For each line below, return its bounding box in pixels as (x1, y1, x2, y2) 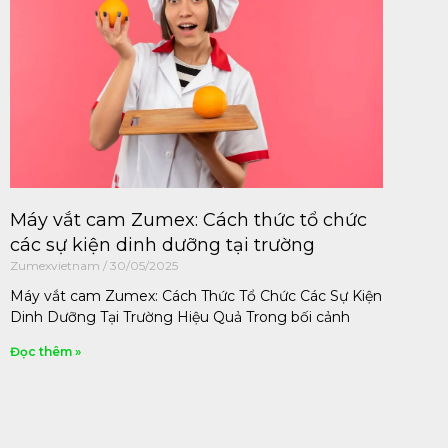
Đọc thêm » (10, 344, 81, 360)
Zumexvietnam (10, 258, 103, 274)
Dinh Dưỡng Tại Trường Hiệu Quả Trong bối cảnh (10, 308, 350, 327)
